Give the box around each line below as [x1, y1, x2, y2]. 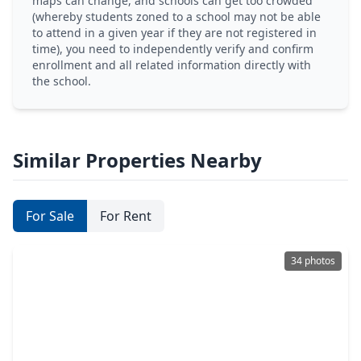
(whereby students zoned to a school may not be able [32, 9, 321, 24]
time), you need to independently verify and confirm [32, 41, 313, 56]
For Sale [26, 207, 74, 225]
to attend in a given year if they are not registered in [32, 25, 317, 40]
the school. [32, 73, 91, 89]
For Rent [100, 207, 151, 225]
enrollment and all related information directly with [32, 57, 311, 73]
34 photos [291, 254, 335, 268]
